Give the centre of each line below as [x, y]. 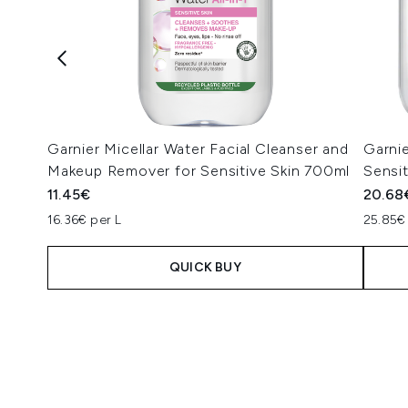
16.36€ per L [85, 220]
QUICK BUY [205, 267]
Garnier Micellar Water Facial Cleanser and [198, 149]
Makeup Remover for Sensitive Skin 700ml [199, 171]
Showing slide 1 [97, 314]
